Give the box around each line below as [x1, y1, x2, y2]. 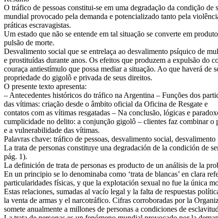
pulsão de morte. [4, 38, 54, 47]
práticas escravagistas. [4, 20, 71, 29]
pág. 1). [4, 152, 27, 161]
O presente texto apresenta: [4, 82, 87, 91]
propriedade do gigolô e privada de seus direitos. [4, 73, 152, 82]
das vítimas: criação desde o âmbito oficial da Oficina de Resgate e [4, 99, 208, 108]
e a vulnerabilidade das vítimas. [4, 126, 100, 134]
